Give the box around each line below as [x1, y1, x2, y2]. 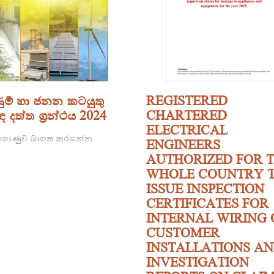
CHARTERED [146, 107, 227, 123]
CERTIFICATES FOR [146, 195, 268, 211]
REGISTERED [146, 92, 228, 108]
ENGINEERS [146, 136, 220, 152]
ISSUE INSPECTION [146, 180, 264, 196]
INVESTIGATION [146, 254, 249, 270]
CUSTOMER [146, 224, 220, 240]
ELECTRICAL [146, 122, 228, 138]
